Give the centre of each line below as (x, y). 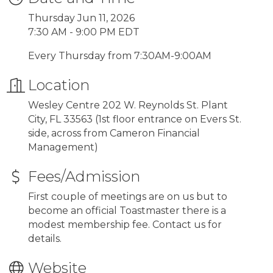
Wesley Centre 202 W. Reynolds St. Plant (128, 105)
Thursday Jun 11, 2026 (81, 18)
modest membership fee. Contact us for (125, 224)
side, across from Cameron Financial (114, 133)
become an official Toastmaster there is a (127, 210)
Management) (63, 147)
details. (45, 238)
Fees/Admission (84, 176)
